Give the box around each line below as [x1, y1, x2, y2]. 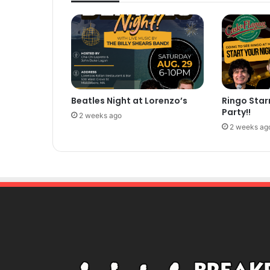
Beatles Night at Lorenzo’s [71, 94, 187, 107]
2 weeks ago [79, 110, 122, 120]
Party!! [221, 105, 251, 118]
